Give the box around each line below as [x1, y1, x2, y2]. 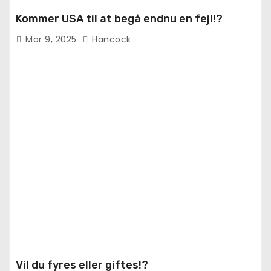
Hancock [89, 33, 131, 45]
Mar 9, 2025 [25, 33, 79, 45]
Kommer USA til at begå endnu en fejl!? [16, 11, 223, 25]
